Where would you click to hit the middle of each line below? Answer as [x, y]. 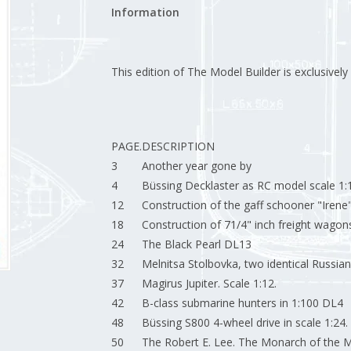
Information [145, 12]
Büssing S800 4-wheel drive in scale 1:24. [244, 322]
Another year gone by [196, 166]
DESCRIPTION [178, 146]
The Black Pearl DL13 [196, 244]
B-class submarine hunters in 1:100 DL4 [242, 303]
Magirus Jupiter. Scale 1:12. [209, 283]
